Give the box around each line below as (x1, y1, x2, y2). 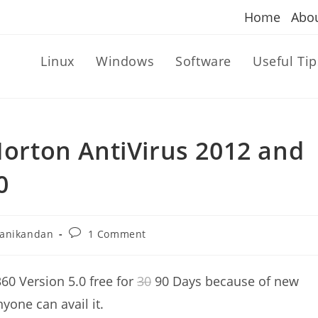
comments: (68, 239, 125, 253)
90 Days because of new (151, 273, 299, 290)
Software (175, 53, 231, 70)
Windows (95, 53, 155, 70)
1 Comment (87, 227, 147, 241)
